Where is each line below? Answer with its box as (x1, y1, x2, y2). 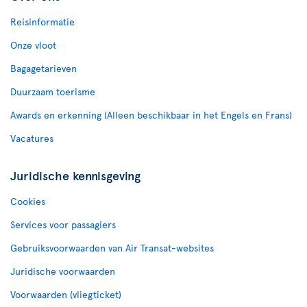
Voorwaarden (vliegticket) (10, 288, 121, 301)
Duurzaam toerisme (10, 85, 95, 98)
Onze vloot (10, 38, 56, 51)
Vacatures (10, 132, 53, 145)
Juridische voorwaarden (10, 265, 115, 278)
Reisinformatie (10, 15, 75, 28)
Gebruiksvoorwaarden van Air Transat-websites (10, 241, 214, 254)
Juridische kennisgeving (10, 167, 140, 184)
